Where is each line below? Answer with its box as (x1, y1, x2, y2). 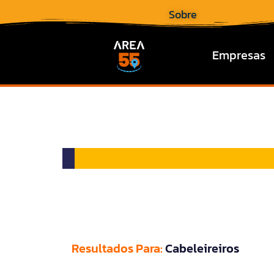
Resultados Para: (72, 239, 165, 257)
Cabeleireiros (165, 239, 239, 257)
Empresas (212, 46, 265, 64)
